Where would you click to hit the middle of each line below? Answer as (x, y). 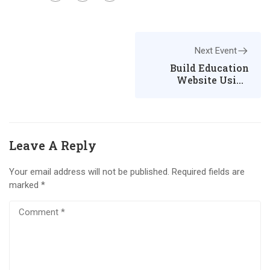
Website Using (213, 80)
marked (25, 185)
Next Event (216, 51)
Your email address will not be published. (89, 172)
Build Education (209, 68)
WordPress (222, 92)
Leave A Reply (53, 146)
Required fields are (208, 172)
